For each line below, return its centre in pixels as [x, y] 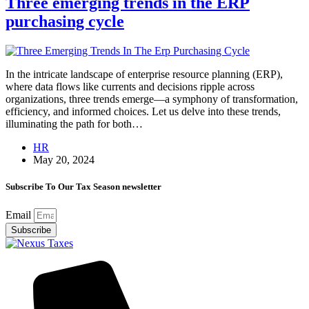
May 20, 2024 [64, 160]
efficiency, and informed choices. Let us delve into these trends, [143, 112]
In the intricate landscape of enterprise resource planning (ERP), [144, 74]
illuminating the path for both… [74, 124]
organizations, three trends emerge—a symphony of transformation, [152, 99]
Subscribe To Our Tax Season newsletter [83, 187]
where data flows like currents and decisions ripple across [130, 87]
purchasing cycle [65, 22]
